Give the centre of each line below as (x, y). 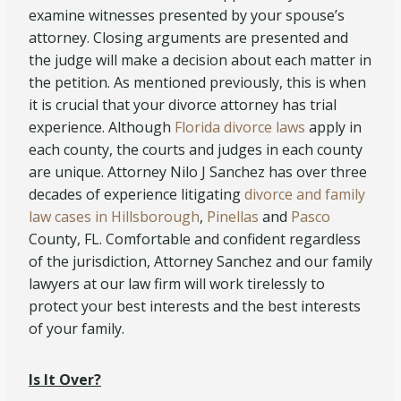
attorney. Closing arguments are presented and (188, 38)
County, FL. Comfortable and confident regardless (195, 239)
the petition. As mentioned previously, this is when (197, 82)
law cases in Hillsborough (114, 217)
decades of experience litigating (137, 194)
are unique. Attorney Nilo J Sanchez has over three (198, 172)
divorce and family (305, 194)
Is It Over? (65, 380)
